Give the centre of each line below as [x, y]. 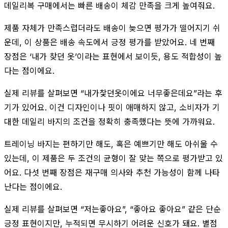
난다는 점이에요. [33, 187]
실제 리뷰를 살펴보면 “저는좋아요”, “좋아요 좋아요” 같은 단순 [112, 209]
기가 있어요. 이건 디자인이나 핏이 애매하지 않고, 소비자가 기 [112, 107]
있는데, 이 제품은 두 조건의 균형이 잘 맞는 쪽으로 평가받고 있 [113, 158]
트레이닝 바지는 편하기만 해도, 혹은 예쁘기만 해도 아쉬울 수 [111, 144]
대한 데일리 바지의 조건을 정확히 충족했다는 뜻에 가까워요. [109, 121]
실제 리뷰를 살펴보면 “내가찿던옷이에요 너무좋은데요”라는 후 [113, 93]
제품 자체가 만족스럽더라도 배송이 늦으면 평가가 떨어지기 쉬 [112, 28]
